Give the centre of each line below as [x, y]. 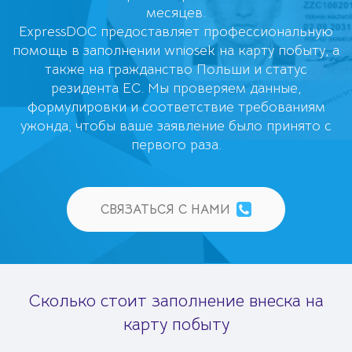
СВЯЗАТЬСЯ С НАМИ [165, 209]
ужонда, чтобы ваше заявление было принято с [176, 126]
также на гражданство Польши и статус [176, 69]
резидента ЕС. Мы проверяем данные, [176, 88]
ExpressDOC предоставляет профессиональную [176, 31]
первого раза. [176, 145]
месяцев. [176, 13]
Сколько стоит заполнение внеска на [176, 301]
